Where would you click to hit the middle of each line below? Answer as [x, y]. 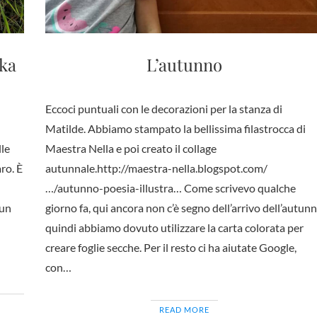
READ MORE [185, 310]
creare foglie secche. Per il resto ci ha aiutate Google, [171, 247]
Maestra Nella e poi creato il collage [131, 148]
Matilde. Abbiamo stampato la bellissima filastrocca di [175, 128]
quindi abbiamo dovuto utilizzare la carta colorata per [174, 227]
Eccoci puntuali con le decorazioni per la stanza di [163, 109]
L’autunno [185, 64]
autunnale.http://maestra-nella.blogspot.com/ [156, 168]
